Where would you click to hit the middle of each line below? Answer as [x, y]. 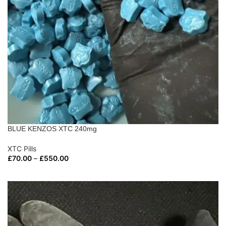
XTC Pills [22, 148]
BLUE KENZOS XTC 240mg [52, 128]
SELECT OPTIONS [41, 172]
